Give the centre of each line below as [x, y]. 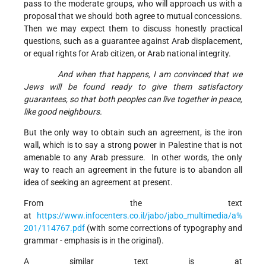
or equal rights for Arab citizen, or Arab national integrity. [128, 54]
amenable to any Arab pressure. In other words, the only [133, 158]
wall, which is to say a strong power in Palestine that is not [133, 145]
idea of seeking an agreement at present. [104, 183]
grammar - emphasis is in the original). [94, 241]
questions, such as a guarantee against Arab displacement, [133, 41]
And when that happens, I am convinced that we [150, 75]
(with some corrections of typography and [164, 228]
